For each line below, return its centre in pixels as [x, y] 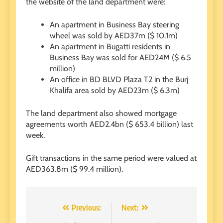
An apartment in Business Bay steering [114, 25]
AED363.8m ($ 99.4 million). [74, 169]
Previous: [86, 208]
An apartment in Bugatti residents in [110, 47]
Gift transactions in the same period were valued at [111, 158]
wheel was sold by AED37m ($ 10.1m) [114, 36]
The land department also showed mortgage [101, 113]
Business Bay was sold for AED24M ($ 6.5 [120, 58]
